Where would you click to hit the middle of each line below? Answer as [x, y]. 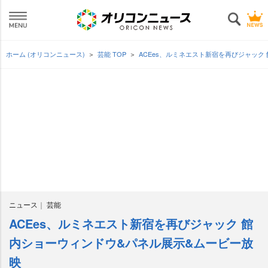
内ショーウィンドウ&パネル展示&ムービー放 [131, 243]
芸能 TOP [112, 54]
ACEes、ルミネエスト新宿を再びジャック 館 [131, 223]
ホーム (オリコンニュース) [45, 54]
